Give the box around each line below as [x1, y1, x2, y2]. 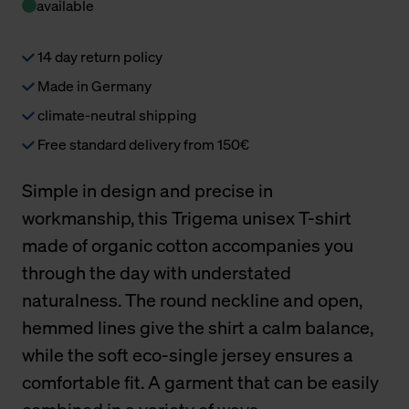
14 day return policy [35, 46, 163, 67]
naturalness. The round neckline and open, [22, 287, 362, 312]
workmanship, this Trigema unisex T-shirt [22, 204, 351, 230]
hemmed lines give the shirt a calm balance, [22, 314, 373, 340]
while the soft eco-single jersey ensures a [22, 341, 353, 367]
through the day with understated [22, 259, 291, 285]
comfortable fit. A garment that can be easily [22, 369, 379, 394]
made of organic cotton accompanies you [22, 232, 353, 257]
